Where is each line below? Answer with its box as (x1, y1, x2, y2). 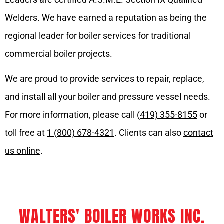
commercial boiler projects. (5, 48, 114, 59)
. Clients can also (114, 127, 183, 138)
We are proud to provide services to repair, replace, (5, 73, 204, 84)
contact (183, 127, 213, 138)
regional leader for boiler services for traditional (5, 30, 191, 41)
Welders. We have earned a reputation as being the (5, 12, 207, 23)
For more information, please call (5, 109, 137, 120)
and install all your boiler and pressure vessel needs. (5, 91, 210, 102)
